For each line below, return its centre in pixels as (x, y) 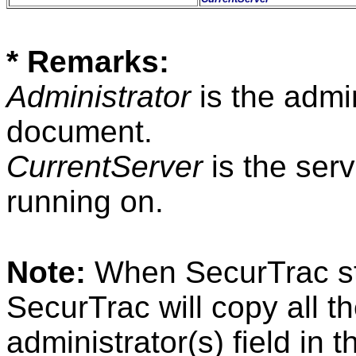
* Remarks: (88, 61)
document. (79, 131)
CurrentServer (104, 166)
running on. (85, 201)
